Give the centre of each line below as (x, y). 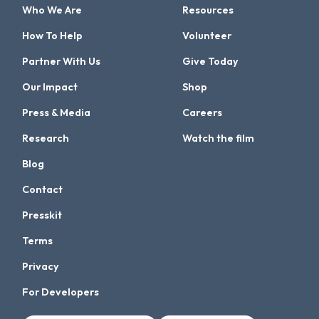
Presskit (42, 215)
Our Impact (50, 87)
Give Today (211, 62)
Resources (208, 10)
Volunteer (207, 36)
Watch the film (219, 138)
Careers (203, 113)
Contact (43, 190)
